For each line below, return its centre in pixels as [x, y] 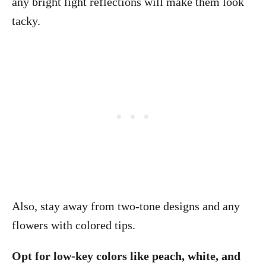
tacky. [26, 21]
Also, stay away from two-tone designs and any [126, 206]
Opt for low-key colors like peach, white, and [126, 256]
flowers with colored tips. [74, 225]
